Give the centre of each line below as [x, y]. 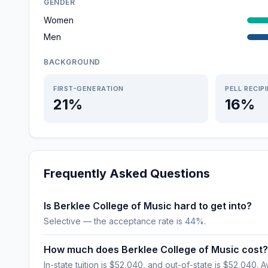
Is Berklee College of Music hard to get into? [148, 206]
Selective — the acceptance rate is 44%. [125, 221]
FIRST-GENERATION [89, 89]
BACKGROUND [72, 62]
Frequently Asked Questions [127, 173]
